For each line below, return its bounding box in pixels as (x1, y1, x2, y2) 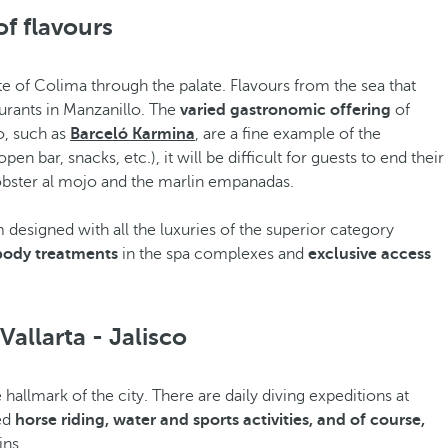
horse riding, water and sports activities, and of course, (15, 411, 425, 429)
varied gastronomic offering (180, 101, 391, 119)
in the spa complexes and (118, 245, 308, 263)
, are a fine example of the (195, 125, 381, 143)
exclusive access (308, 245, 431, 263)
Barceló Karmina (70, 125, 195, 143)
